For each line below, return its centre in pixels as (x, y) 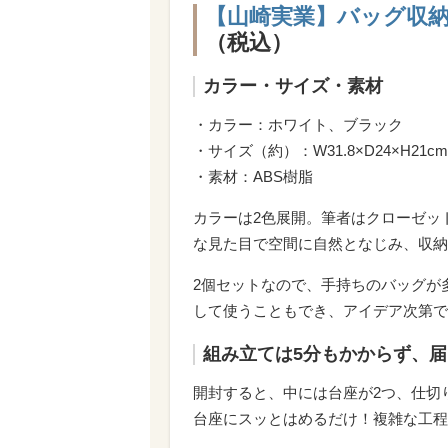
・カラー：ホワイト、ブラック (298, 124)
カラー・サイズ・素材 (293, 85)
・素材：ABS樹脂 (253, 176)
